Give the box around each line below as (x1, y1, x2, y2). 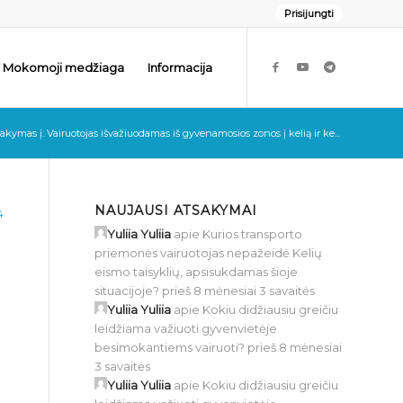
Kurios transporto (202, 227, 303, 241)
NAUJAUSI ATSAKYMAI (94, 202, 258, 219)
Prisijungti (284, 7, 334, 20)
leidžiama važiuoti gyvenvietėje (94, 321, 278, 336)
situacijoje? (94, 283, 160, 298)
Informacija (148, 60, 212, 75)
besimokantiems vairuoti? (94, 340, 246, 354)
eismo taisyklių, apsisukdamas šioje (94, 264, 299, 279)
